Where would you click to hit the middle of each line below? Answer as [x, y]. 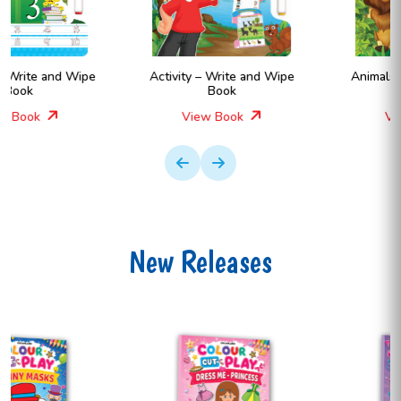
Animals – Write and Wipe [306, 76]
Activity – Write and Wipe [103, 76]
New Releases [200, 261]
